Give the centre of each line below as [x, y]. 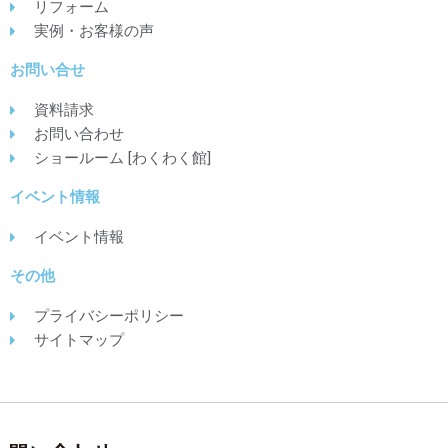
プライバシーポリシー [108, 316]
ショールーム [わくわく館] [122, 158]
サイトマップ [78, 340]
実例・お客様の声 [93, 31]
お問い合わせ [78, 134]
